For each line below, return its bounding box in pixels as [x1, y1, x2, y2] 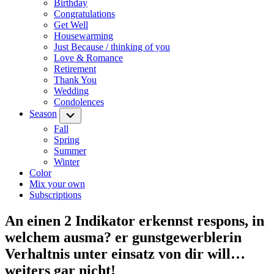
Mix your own [29, 179, 85, 189]
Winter [54, 157, 80, 167]
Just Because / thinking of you [54, 42, 170, 52]
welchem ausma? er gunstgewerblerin [5, 229, 242, 245]
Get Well [54, 20, 88, 30]
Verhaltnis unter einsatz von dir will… [5, 245, 245, 262]
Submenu [76, 109, 109, 118]
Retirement [54, 64, 96, 74]
